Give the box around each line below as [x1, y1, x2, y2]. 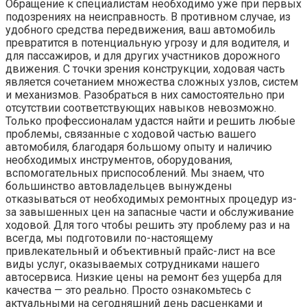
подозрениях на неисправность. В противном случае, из [5, 10, 291, 24]
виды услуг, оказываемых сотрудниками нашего [5, 258, 260, 271]
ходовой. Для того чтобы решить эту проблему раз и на [5, 219, 290, 232]
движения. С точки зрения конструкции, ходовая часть [5, 62, 285, 76]
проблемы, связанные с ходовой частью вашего [5, 127, 256, 141]
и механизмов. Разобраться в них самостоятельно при [5, 88, 284, 102]
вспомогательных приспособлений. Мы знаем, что [5, 167, 265, 180]
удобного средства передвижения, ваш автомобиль [5, 23, 275, 37]
